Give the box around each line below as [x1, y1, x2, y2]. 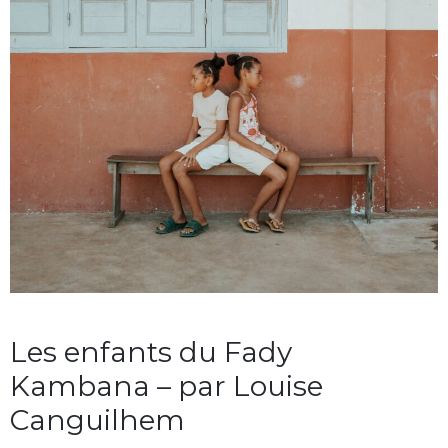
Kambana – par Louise [10, 369, 323, 404]
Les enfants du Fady [10, 335, 292, 370]
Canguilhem [10, 403, 185, 438]
